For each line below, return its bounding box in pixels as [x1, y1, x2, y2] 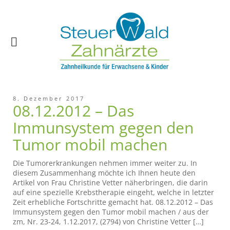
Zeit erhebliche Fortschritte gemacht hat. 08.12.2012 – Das [13, 197, 213, 207]
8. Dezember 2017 [13, 94, 85, 103]
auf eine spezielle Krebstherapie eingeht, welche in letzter [13, 187, 214, 198]
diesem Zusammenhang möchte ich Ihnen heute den [13, 168, 196, 178]
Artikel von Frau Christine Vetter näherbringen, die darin [13, 178, 208, 188]
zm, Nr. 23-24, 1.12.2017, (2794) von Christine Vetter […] [13, 217, 204, 227]
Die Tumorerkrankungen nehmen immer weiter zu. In [13, 158, 197, 168]
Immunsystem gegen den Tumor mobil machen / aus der [13, 207, 209, 217]
